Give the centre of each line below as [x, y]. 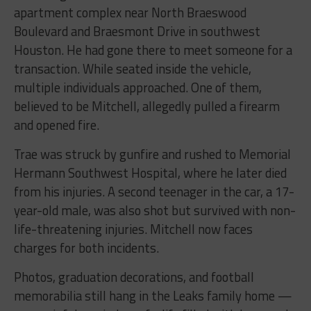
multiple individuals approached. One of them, [137, 87]
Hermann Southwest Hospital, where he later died [150, 173]
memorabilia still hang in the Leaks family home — [153, 295]
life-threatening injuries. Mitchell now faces [133, 229]
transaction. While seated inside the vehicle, [132, 68]
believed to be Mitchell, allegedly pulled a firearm [146, 106]
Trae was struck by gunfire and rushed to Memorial [152, 154]
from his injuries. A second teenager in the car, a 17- [154, 191]
